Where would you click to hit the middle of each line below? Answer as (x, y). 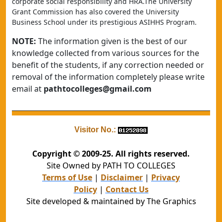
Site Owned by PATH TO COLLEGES (111, 166)
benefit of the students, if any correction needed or (108, 65)
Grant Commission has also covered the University (95, 12)
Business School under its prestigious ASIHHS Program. (104, 22)
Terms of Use (67, 177)
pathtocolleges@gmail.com (98, 89)
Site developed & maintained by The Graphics (111, 201)
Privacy (166, 177)
